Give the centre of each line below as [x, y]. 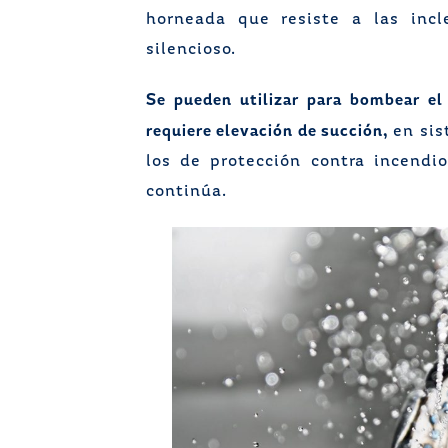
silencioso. [191, 50]
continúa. [186, 192]
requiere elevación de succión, [267, 130]
